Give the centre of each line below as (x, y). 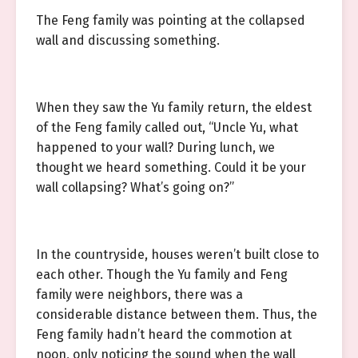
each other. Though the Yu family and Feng (162, 274)
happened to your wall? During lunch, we (155, 147)
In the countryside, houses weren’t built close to (177, 255)
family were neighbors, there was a (139, 294)
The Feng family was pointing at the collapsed (171, 20)
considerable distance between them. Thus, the (177, 314)
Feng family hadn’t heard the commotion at (164, 334)
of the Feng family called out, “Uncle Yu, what (167, 127)
